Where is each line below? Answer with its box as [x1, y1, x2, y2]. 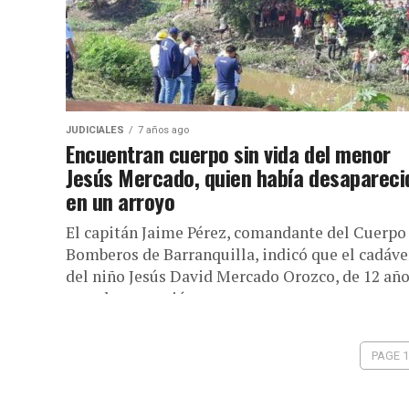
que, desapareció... [66, 288, 197, 309]
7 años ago [138, 124, 189, 136]
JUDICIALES [66, 124, 124, 136]
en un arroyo [66, 184, 175, 217]
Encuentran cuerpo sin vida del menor [66, 137, 391, 170]
